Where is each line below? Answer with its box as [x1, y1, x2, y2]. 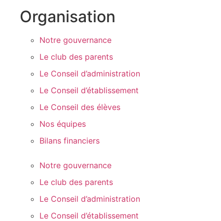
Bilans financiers [39, 136, 100, 146]
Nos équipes [39, 119, 86, 129]
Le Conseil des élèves [39, 102, 120, 112]
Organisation [20, 7, 115, 26]
